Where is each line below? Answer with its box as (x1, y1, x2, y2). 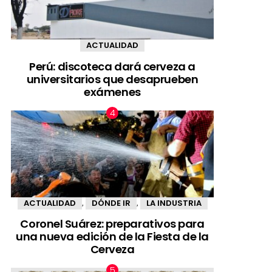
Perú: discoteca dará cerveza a (29, 58, 195, 74)
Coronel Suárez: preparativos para (20, 216, 205, 232)
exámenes (84, 84, 141, 100)
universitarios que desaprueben (26, 71, 199, 87)
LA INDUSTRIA (146, 197, 202, 209)
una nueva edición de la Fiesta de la (16, 229, 209, 245)
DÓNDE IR (91, 197, 131, 209)
